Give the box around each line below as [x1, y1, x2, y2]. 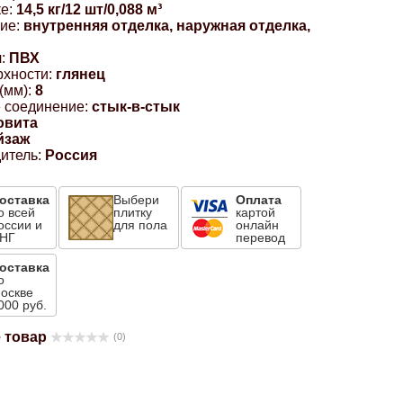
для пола [113, 218, 168, 232]
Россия [45, 148, 98, 163]
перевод [236, 230, 286, 245]
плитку [113, 205, 153, 219]
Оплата [236, 193, 282, 207]
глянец [56, 67, 106, 82]
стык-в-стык [92, 99, 181, 114]
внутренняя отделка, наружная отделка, [23, 18, 311, 33]
